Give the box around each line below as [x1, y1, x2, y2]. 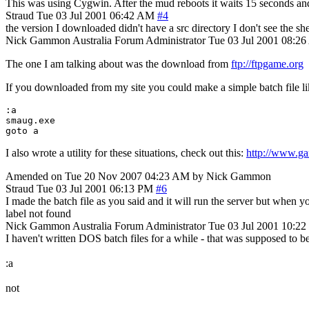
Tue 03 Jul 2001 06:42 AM [37, 9, 154, 21]
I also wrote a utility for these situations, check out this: [6, 146, 246, 159]
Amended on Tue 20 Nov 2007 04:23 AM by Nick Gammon [6, 170, 271, 182]
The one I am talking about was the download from [6, 57, 231, 70]
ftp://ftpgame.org [231, 57, 303, 70]
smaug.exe [6, 114, 55, 126]
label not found [6, 207, 71, 219]
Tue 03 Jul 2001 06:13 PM [37, 182, 153, 195]
